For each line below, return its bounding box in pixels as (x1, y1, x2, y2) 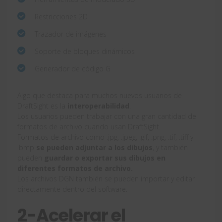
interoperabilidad (67, 101, 129, 111)
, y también (153, 142, 188, 152)
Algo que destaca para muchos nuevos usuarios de (17, 90, 182, 100)
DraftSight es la (17, 101, 67, 111)
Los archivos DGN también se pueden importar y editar (17, 173, 195, 183)
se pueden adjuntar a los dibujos (36, 142, 153, 152)
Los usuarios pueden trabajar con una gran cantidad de (17, 111, 196, 121)
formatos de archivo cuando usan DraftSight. (17, 121, 161, 131)
